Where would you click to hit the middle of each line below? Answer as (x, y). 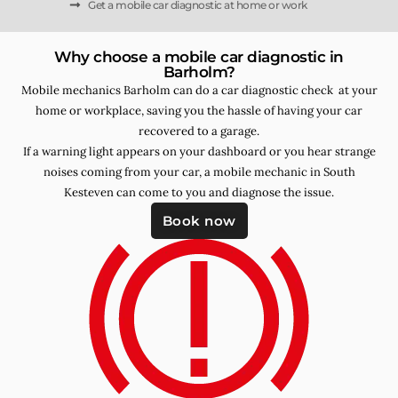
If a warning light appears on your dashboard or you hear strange (199, 151)
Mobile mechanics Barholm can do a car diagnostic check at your (199, 90)
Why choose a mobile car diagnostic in (199, 56)
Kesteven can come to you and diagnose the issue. (199, 192)
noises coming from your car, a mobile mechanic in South (199, 171)
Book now (199, 220)
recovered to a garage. (199, 131)
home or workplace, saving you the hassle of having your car (199, 110)
